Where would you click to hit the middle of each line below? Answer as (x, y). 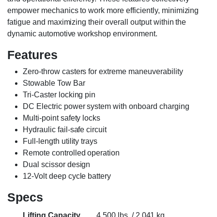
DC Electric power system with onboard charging (106, 106)
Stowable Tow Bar (54, 83)
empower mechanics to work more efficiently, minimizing (103, 10)
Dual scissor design (57, 164)
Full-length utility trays (60, 141)
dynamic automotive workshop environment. (82, 34)
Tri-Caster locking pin (59, 95)
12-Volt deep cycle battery (67, 176)
